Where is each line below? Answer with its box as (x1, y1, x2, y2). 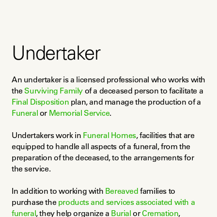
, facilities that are (136, 130, 195, 140)
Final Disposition (12, 97, 69, 107)
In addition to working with (12, 186, 105, 196)
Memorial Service (48, 108, 110, 118)
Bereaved (105, 186, 139, 196)
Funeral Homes (83, 130, 136, 140)
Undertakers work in (12, 130, 83, 140)
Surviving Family (24, 86, 83, 95)
